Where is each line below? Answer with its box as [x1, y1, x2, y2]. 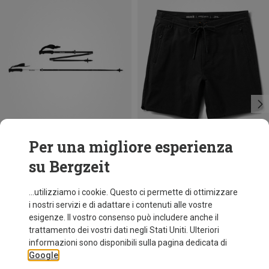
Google [29, 250, 58, 260]
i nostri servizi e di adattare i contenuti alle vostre [29, 200, 213, 210]
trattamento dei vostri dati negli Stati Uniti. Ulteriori [29, 225, 219, 235]
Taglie [109, 165, 131, 175]
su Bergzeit [29, 157, 110, 177]
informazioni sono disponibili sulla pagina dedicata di [29, 238, 227, 247]
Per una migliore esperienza [29, 137, 233, 157]
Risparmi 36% [138, 157, 189, 168]
